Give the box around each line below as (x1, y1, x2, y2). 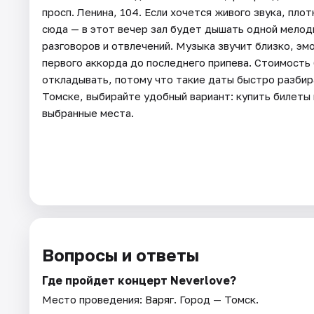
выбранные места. (42, 106, 134, 119)
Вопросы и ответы (42, 244, 199, 265)
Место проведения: (42, 292, 145, 306)
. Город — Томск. (174, 292, 259, 306)
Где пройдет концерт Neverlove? (42, 273, 236, 287)
